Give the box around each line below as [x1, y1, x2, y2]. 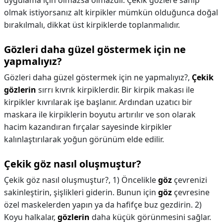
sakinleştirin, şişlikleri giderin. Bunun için [4, 187, 158, 198]
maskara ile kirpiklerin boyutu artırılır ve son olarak [4, 109, 196, 120]
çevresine [172, 187, 210, 198]
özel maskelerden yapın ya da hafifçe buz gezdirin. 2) [4, 199, 202, 210]
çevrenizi [172, 174, 207, 185]
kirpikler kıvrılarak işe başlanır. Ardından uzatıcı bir [4, 97, 192, 108]
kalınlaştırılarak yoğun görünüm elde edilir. [4, 134, 164, 145]
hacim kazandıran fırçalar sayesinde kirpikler [4, 121, 172, 132]
